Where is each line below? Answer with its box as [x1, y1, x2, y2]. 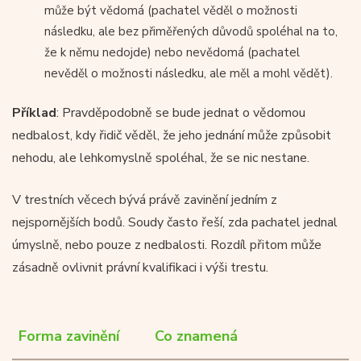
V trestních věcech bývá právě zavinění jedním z [12, 190, 277, 209]
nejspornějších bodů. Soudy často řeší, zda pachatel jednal [12, 213, 338, 231]
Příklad [12, 103, 56, 122]
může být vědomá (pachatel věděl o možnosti [44, 2, 297, 19]
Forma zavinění [19, 326, 119, 346]
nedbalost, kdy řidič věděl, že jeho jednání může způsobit [12, 126, 331, 144]
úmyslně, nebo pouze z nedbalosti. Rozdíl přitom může [12, 235, 322, 254]
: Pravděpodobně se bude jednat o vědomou [56, 103, 305, 122]
